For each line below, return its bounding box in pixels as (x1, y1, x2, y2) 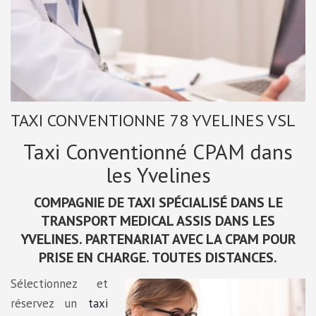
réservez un (11, 296, 88, 312)
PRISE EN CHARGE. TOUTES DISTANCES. (39, 248, 277, 267)
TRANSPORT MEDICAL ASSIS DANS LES (41, 212, 275, 231)
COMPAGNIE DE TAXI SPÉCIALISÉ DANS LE (33, 193, 283, 212)
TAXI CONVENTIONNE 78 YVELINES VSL (11, 109, 296, 132)
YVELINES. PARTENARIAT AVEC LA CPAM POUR (20, 230, 296, 249)
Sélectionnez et (11, 276, 108, 292)
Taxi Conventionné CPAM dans (23, 138, 293, 166)
